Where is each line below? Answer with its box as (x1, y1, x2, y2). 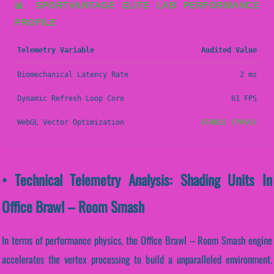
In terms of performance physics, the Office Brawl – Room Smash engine (2, 232, 272, 248)
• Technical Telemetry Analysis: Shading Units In (2, 168, 272, 190)
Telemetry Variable (17, 45, 94, 54)
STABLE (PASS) (201, 117, 257, 127)
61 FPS (231, 94, 257, 103)
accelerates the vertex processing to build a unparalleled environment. (2, 251, 272, 267)
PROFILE (15, 17, 57, 28)
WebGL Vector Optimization (17, 117, 124, 127)
